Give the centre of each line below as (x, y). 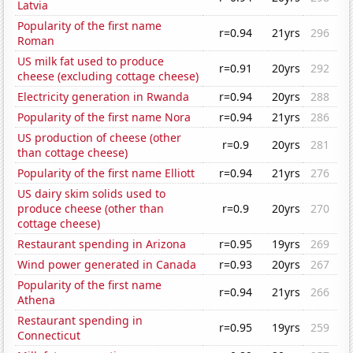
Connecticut (49, 336)
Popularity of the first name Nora (104, 117)
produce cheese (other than (91, 209)
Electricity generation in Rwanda (104, 97)
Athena (37, 300)
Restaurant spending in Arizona (102, 244)
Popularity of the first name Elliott (106, 173)
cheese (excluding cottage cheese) (108, 76)
